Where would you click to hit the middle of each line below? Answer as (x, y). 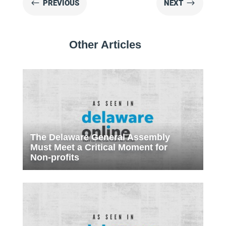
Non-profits (54, 158)
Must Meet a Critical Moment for (99, 148)
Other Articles (105, 45)
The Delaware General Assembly (100, 137)
